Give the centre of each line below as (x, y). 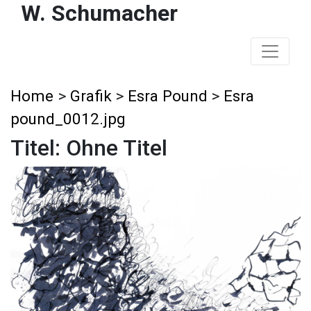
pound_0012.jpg (68, 119)
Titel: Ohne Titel (89, 148)
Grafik (91, 96)
